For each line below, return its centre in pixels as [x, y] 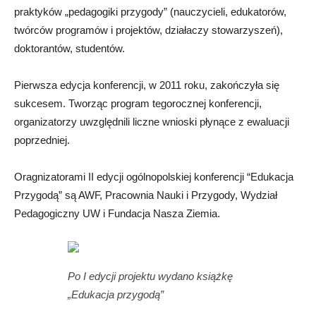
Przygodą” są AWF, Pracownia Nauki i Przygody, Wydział [146, 195]
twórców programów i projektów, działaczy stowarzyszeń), [148, 30]
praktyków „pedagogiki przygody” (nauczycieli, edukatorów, [150, 12]
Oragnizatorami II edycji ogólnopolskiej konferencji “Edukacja [154, 177]
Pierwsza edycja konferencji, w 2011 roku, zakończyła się [147, 85]
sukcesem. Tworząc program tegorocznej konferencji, [138, 104]
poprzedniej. [42, 140]
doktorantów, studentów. [69, 49]
